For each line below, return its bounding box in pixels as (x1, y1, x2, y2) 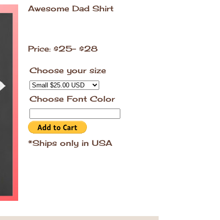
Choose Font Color (29, 93, 115, 104)
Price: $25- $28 (28, 43, 98, 54)
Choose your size (29, 65, 106, 75)
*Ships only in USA (28, 137, 115, 148)
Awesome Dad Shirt (28, 3, 116, 13)
